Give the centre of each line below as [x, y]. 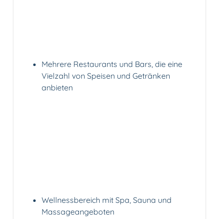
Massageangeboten [78, 212]
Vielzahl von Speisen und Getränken [106, 76]
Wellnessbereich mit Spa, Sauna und [107, 200]
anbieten [57, 87]
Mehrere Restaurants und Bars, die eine [112, 64]
